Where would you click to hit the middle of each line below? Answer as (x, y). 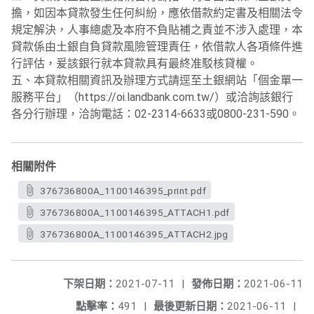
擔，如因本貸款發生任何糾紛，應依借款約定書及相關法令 (157, 13)
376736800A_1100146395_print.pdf (123, 191)
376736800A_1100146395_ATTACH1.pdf (135, 212)
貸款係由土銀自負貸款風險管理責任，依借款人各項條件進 (157, 47)
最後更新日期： (190, 306)
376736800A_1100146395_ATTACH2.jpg (134, 234)
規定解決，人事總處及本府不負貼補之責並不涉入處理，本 (157, 30)
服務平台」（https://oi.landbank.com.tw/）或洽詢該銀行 (152, 97)
